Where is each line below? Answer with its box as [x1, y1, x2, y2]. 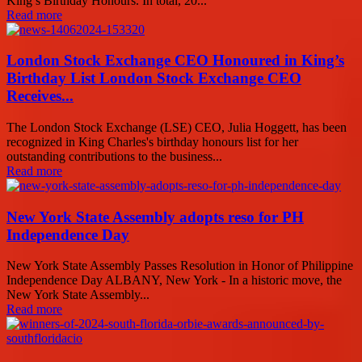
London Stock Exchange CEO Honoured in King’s [6, 52, 344, 69]
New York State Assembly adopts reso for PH [6, 208, 304, 225]
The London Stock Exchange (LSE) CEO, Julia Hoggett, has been [6, 120, 347, 134]
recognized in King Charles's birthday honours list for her [6, 134, 298, 149]
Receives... [6, 87, 74, 105]
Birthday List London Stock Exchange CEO [6, 69, 301, 87]
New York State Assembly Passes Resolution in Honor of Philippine [6, 259, 353, 273]
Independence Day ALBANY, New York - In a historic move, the [6, 273, 342, 288]
